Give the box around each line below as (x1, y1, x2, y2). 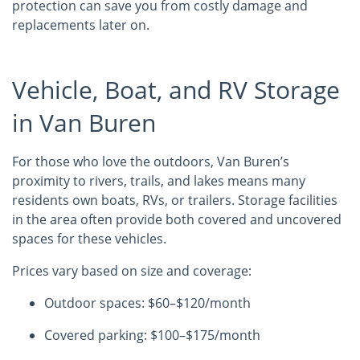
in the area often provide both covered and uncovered (12, 211, 342, 228)
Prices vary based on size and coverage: (12, 262, 252, 280)
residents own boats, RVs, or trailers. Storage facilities (12, 191, 337, 209)
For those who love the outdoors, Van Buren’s (12, 153, 289, 170)
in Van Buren (12, 106, 156, 139)
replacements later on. (12, 16, 149, 34)
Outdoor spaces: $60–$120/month (44, 294, 251, 312)
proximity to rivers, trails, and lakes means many (12, 172, 305, 190)
